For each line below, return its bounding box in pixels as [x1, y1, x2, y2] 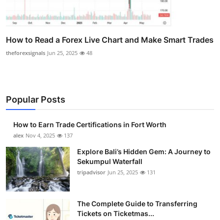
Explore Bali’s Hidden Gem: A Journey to [77, 147, 211, 156]
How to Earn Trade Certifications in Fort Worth [13, 120, 166, 129]
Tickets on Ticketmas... [77, 209, 154, 218]
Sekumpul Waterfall [77, 157, 142, 166]
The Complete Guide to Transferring [77, 199, 197, 208]
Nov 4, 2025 [26, 132, 55, 139]
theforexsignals [6, 49, 45, 57]
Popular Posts [6, 94, 65, 105]
